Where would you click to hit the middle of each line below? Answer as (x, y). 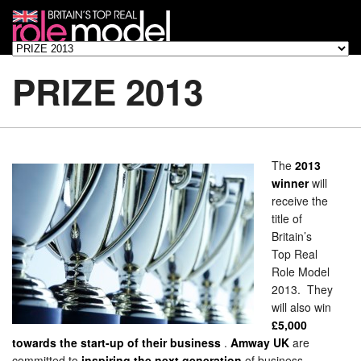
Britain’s (292, 236)
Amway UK (260, 342)
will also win (301, 307)
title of (287, 218)
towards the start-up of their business (116, 342)
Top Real (295, 254)
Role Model (301, 272)
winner (290, 183)
